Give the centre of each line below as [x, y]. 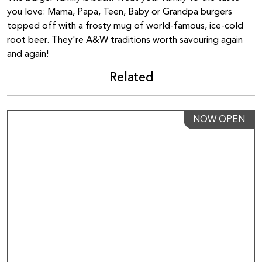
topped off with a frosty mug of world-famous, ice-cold [125, 26]
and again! [28, 54]
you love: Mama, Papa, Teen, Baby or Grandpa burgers [120, 12]
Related [131, 78]
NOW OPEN [219, 120]
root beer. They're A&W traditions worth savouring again [125, 40]
